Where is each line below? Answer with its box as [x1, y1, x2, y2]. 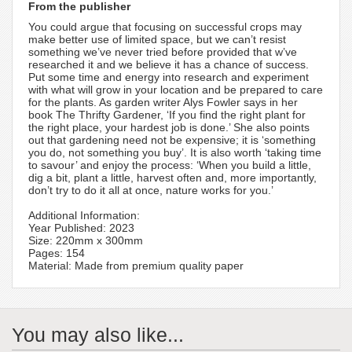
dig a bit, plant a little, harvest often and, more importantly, [28, 171, 317, 185]
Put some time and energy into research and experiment [28, 71, 309, 84]
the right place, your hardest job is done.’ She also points [28, 121, 310, 134]
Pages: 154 [28, 247, 85, 260]
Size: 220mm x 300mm [28, 234, 143, 247]
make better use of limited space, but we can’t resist [28, 33, 286, 46]
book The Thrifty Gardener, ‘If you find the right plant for [28, 108, 306, 122]
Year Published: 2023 [28, 222, 134, 235]
